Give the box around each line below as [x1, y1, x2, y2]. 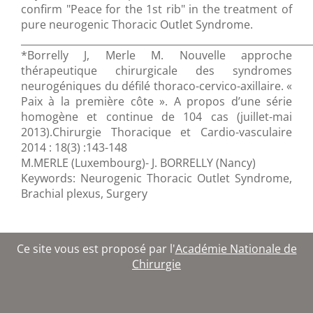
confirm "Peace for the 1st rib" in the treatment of [21, 1, 292, 17]
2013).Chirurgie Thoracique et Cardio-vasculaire [21, 124, 292, 140]
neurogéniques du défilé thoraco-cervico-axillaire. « [21, 78, 292, 94]
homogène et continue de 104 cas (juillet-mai [21, 109, 292, 125]
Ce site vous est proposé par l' [16, 241, 175, 257]
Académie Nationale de [175, 241, 297, 257]
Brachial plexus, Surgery [21, 186, 147, 202]
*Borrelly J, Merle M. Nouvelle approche [21, 48, 292, 64]
